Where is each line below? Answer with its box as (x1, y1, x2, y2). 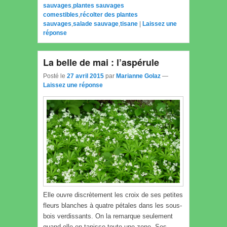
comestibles (43, 11, 79, 19)
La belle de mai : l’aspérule (43, 56, 159, 69)
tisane (120, 20, 138, 28)
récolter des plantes (80, 11, 138, 19)
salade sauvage (73, 20, 119, 28)
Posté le (43, 72, 67, 80)
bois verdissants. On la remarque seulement (43, 212, 173, 220)
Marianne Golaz (116, 72, 161, 80)
